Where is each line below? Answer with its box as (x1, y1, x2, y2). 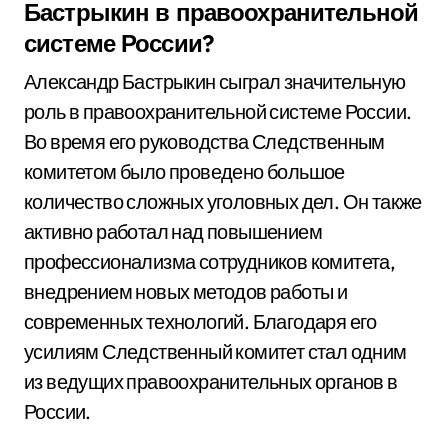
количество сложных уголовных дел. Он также (24, 189, 422, 214)
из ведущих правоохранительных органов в (24, 369, 398, 394)
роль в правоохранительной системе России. (24, 99, 412, 124)
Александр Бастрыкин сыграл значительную (24, 69, 406, 94)
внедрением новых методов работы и (24, 279, 348, 304)
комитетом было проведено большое (24, 159, 345, 184)
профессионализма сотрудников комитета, (24, 249, 396, 274)
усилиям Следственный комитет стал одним (24, 339, 407, 364)
